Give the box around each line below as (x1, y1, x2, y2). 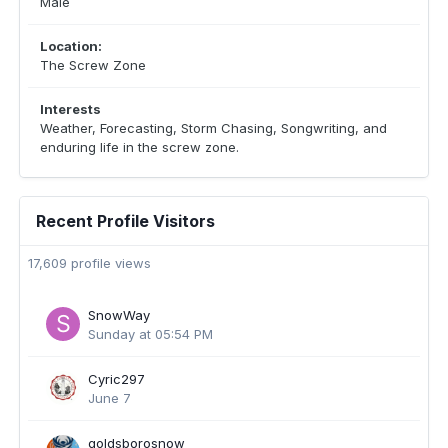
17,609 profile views (28, 255, 151, 271)
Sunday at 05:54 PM (88, 326, 213, 342)
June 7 (88, 390, 131, 406)
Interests (40, 101, 101, 117)
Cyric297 (88, 371, 145, 387)
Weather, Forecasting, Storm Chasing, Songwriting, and (40, 120, 387, 136)
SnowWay (88, 307, 150, 323)
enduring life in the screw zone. (40, 139, 239, 155)
